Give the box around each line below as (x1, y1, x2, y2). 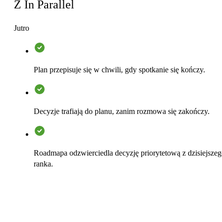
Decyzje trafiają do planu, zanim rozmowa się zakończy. (34, 107, 210, 116)
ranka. (34, 160, 53, 168)
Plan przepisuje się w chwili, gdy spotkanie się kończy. (34, 65, 205, 74)
